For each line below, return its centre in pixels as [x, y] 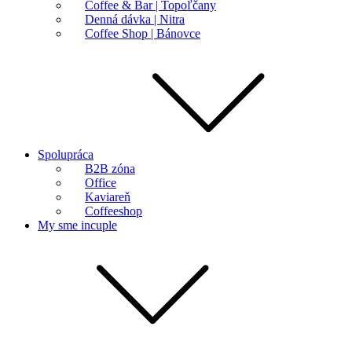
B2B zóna [110, 168]
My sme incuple [77, 225]
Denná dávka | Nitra [135, 19]
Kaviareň [108, 196]
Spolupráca [66, 154]
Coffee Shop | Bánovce [143, 33]
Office [101, 182]
